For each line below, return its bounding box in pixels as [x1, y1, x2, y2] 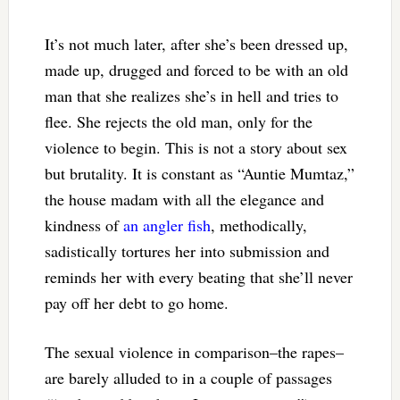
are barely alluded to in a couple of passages [44, 366, 332, 388]
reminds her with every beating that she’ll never [44, 265, 353, 287]
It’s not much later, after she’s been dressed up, [44, 32, 348, 54]
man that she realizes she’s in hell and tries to [44, 84, 338, 106]
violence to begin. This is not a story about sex [44, 136, 347, 158]
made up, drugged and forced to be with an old [44, 58, 348, 80]
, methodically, [210, 213, 307, 236]
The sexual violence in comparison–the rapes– [44, 340, 344, 362]
